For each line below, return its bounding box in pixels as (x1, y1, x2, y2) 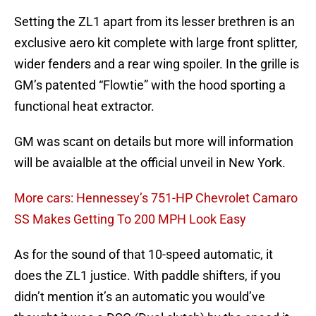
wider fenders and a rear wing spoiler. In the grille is (14, 56, 299, 72)
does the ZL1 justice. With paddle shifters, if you (14, 268, 281, 284)
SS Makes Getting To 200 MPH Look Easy (14, 212, 246, 227)
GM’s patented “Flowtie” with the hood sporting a (14, 78, 286, 93)
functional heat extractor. (14, 99, 154, 114)
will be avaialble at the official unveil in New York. (14, 155, 286, 171)
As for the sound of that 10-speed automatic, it (14, 247, 273, 262)
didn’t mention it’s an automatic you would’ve (14, 289, 265, 305)
